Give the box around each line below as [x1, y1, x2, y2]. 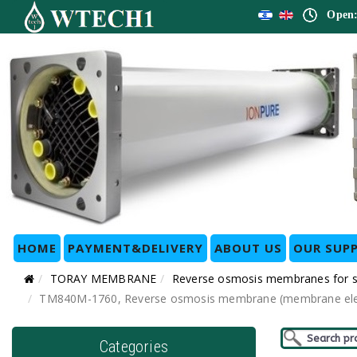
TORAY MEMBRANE [49, 271, 157, 286]
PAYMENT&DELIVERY [68, 240, 203, 256]
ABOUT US [214, 240, 282, 256]
